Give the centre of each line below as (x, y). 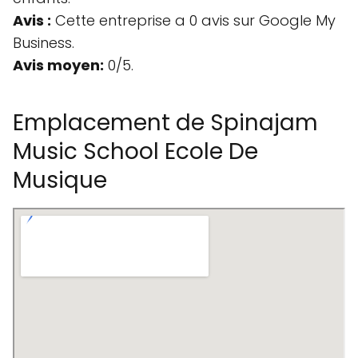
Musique (60, 180)
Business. (44, 43)
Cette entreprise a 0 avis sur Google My (193, 20)
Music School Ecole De (135, 151)
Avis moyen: (58, 65)
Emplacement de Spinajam (165, 123)
